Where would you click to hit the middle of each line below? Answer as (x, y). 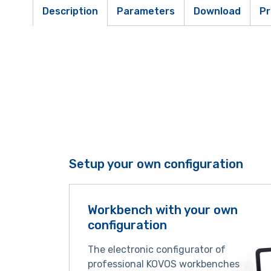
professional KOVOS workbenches (163, 264)
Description (70, 11)
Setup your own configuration (156, 164)
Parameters (145, 11)
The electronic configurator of (156, 250)
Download (217, 11)
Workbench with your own (162, 210)
